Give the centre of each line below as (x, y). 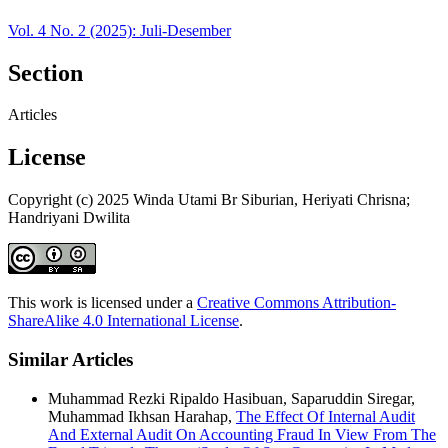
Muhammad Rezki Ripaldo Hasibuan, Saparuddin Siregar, (231, 398)
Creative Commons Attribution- (296, 303)
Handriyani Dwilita (69, 218)
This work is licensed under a (102, 303)
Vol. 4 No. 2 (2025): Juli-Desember (119, 30)
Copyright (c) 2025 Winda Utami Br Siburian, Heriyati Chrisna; (209, 200)
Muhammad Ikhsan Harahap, (142, 416)
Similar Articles (70, 359)
